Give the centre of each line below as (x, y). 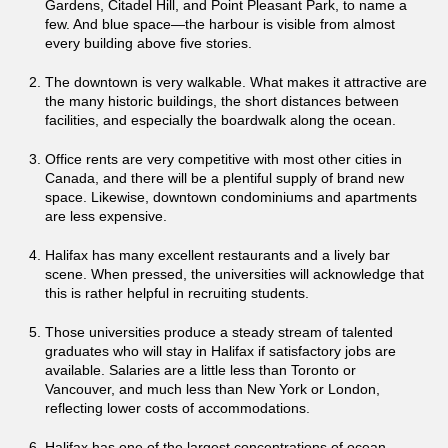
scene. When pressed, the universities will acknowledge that (235, 274)
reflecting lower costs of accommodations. (178, 408)
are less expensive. (106, 216)
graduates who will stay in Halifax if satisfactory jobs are (221, 351)
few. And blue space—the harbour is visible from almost (220, 24)
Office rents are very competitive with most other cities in (224, 159)
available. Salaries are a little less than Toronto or (201, 370)
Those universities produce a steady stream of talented (219, 332)
